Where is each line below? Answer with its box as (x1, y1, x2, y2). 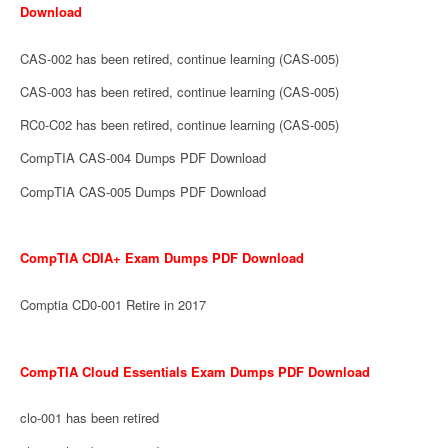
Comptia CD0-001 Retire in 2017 (20, 295, 206, 315)
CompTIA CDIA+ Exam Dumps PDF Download (20, 248, 304, 268)
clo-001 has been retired (20, 408, 159, 428)
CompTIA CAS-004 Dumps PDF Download (20, 148, 266, 168)
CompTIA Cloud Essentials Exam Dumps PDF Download (20, 361, 370, 381)
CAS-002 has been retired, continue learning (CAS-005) (20, 48, 339, 68)
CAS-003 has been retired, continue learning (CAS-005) (20, 81, 339, 101)
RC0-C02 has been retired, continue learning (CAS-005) (20, 115, 339, 135)
